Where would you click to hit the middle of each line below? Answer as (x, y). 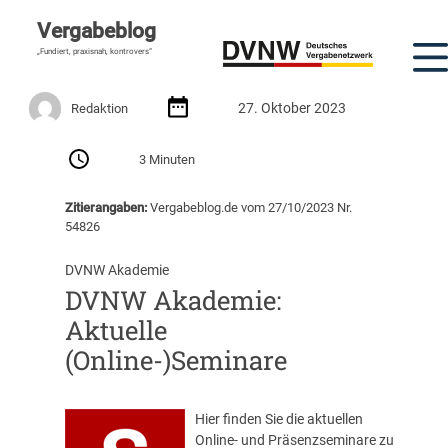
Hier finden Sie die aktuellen (278, 419)
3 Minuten (167, 160)
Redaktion (100, 108)
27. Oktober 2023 (292, 107)
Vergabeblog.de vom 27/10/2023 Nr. (249, 207)
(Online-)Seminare (175, 360)
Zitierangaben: (105, 207)
